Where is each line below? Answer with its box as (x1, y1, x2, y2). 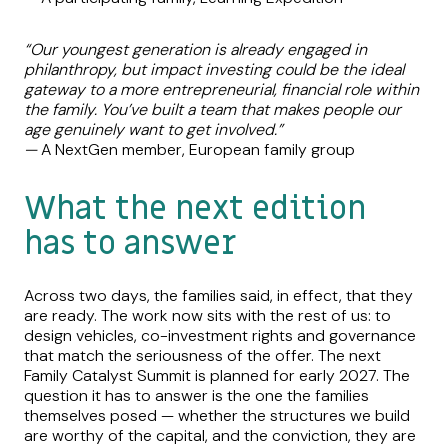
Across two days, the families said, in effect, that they (24, 285, 413, 307)
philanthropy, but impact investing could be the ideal (24, 59, 404, 81)
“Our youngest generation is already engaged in (24, 39, 367, 61)
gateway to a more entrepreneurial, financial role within (24, 79, 419, 101)
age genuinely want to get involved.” (24, 119, 287, 141)
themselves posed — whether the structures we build (24, 405, 410, 427)
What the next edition (24, 188, 366, 231)
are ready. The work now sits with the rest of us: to (24, 305, 391, 327)
